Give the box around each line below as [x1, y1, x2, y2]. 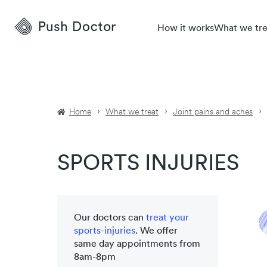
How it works [157, 24, 215, 33]
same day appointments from [74, 240, 200, 249]
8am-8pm [74, 253, 116, 262]
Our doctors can [74, 213, 146, 223]
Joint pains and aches [173, 108, 253, 117]
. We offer [135, 226, 178, 236]
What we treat [105, 108, 159, 117]
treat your [146, 213, 189, 223]
